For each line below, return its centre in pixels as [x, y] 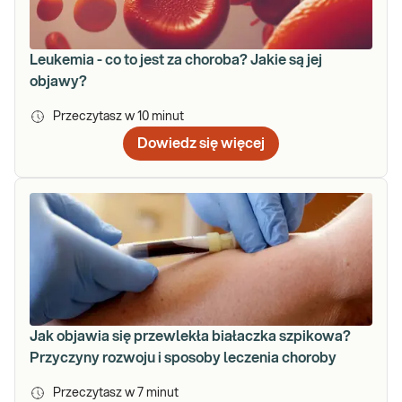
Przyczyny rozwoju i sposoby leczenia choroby [183, 358]
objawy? [58, 81]
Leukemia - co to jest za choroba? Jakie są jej [176, 60]
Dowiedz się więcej [201, 143]
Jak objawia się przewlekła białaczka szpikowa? [190, 336]
